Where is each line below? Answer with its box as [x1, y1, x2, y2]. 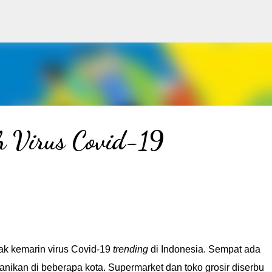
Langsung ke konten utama [72, 8, 200, 21]
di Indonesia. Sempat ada [150, 244, 260, 254]
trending [112, 244, 151, 254]
